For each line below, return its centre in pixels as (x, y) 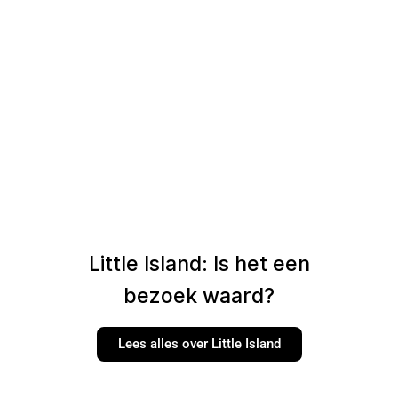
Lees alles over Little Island (199, 344)
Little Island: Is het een (199, 264)
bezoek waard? (199, 296)
